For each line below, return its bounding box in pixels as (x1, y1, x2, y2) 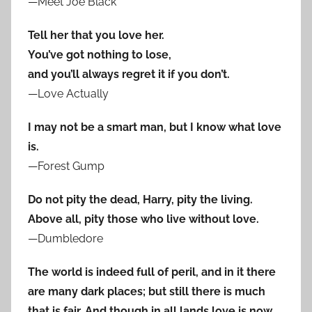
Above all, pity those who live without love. (28, 212, 259, 226)
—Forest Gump (28, 159, 104, 173)
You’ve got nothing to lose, (28, 48, 171, 62)
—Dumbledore (28, 232, 103, 246)
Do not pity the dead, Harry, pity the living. (28, 193, 253, 207)
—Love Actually (28, 87, 109, 101)
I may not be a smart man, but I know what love (28, 120, 281, 134)
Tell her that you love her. (28, 29, 164, 42)
